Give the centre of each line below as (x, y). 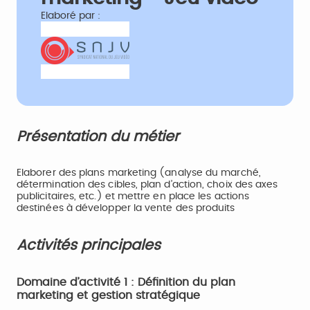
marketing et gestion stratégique (108, 295)
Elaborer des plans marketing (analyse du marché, (139, 173)
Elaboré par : (71, 16)
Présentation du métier (98, 137)
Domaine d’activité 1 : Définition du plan (126, 282)
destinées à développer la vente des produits (126, 208)
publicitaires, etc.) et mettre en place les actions (133, 197)
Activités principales (89, 245)
